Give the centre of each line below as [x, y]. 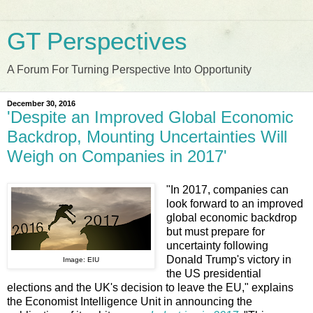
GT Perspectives [97, 41]
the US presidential [213, 273]
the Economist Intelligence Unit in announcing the [130, 301]
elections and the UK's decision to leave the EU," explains [150, 287]
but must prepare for [215, 231]
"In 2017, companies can [227, 189]
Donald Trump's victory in [228, 259]
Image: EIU [81, 259]
